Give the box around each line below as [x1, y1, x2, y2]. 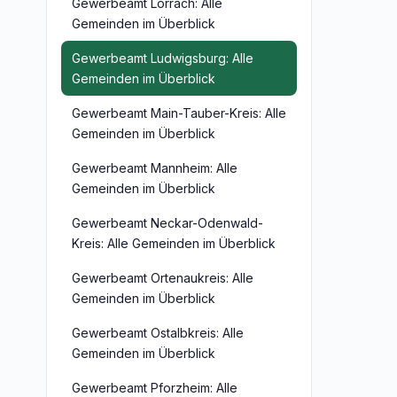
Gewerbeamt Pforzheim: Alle [72, 380, 237, 395]
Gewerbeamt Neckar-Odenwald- [72, 215, 263, 230]
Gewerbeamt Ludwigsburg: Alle [72, 51, 253, 66]
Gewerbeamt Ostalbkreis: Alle [72, 325, 244, 340]
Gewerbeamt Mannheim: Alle [72, 160, 237, 175]
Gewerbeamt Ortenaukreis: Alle [72, 270, 253, 285]
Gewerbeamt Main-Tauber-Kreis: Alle [72, 105, 286, 121]
